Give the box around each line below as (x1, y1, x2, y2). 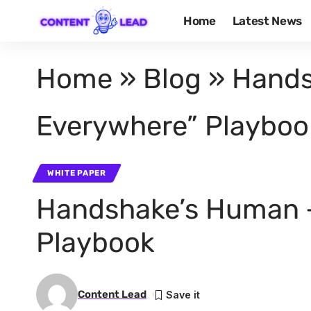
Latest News (232, 13, 302, 28)
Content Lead (78, 287, 146, 301)
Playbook (36, 226, 155, 259)
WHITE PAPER (47, 168, 106, 178)
